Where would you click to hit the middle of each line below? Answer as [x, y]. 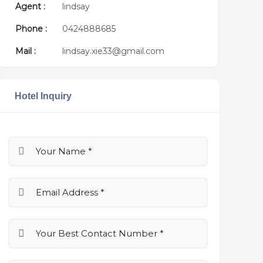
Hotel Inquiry [43, 96]
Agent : [30, 6]
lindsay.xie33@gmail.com [113, 51]
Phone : [31, 29]
